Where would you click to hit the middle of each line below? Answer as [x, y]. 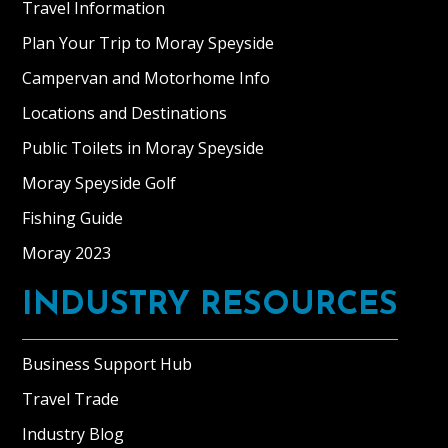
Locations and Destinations [125, 113]
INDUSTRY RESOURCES [210, 306]
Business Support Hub [107, 364]
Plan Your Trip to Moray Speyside [148, 43]
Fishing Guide [73, 218]
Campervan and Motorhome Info [146, 78]
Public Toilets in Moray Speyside [143, 148]
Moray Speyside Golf [99, 183]
